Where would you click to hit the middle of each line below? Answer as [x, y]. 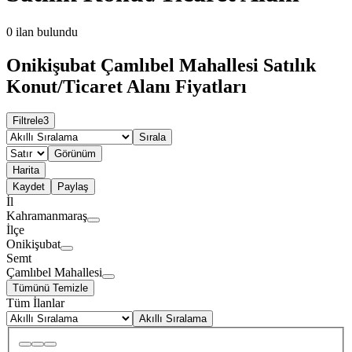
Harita [26, 170]
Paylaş [73, 187]
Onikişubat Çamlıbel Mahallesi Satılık [161, 65]
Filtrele [28, 121]
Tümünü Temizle [50, 288]
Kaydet [29, 187]
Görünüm [75, 154]
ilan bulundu [47, 31]
